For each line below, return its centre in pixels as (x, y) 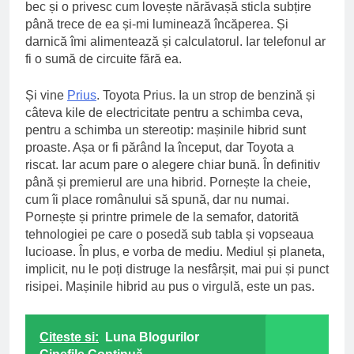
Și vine (46, 95)
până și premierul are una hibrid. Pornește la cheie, (168, 182)
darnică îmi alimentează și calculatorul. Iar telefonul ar (175, 41)
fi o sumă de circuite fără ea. (104, 58)
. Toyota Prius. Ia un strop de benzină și (206, 95)
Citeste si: (69, 337)
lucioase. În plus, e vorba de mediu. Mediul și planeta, (175, 251)
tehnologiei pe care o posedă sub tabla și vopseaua (169, 234)
